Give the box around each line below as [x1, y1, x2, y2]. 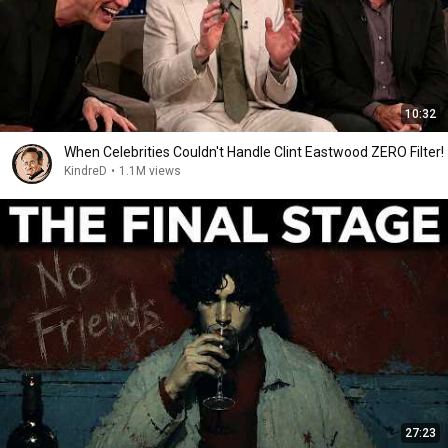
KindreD [64, 164, 107, 178]
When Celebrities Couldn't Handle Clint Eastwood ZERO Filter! [64, 144, 444, 160]
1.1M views [119, 164, 181, 178]
